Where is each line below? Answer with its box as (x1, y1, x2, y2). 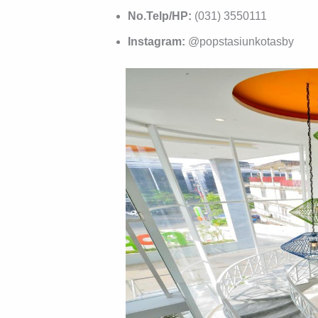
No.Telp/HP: (128, 10, 192, 22)
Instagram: (128, 35, 188, 48)
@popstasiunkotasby (188, 35, 294, 48)
